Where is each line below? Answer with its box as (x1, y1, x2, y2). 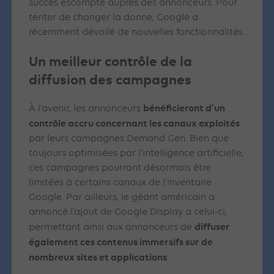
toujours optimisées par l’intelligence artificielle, (29, 149, 244, 159)
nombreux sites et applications (29, 251, 168, 264)
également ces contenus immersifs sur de (29, 236, 213, 248)
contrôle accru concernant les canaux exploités (29, 117, 240, 130)
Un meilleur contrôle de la (29, 53, 193, 70)
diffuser (194, 221, 231, 233)
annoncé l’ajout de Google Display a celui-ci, (29, 207, 228, 218)
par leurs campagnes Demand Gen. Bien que (29, 134, 229, 144)
